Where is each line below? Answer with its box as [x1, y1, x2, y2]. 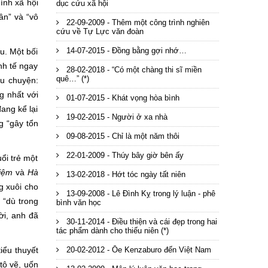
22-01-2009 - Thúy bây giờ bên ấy [63, 151, 184, 160]
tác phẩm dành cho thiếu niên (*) [56, 226, 169, 235]
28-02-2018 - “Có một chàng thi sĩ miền [63, 65, 202, 74]
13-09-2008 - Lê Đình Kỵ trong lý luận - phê [63, 189, 215, 198]
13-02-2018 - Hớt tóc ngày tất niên [63, 170, 185, 179]
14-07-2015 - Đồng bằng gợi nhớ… [63, 46, 187, 55]
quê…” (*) [56, 74, 89, 83]
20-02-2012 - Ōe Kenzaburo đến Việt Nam [63, 245, 211, 254]
